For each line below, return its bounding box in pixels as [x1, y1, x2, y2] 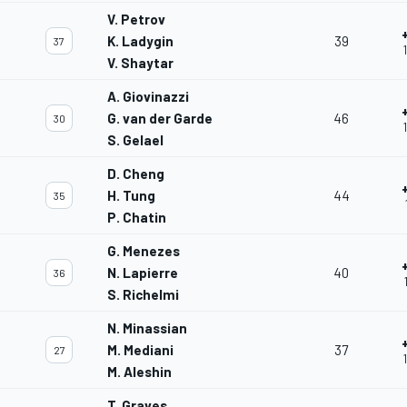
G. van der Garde [107, 110, 213, 127]
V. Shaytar [107, 55, 174, 72]
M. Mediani [107, 342, 174, 359]
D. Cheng [107, 165, 164, 183]
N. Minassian [107, 320, 187, 337]
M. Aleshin [107, 363, 172, 381]
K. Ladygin [107, 33, 174, 50]
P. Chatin [107, 209, 166, 226]
